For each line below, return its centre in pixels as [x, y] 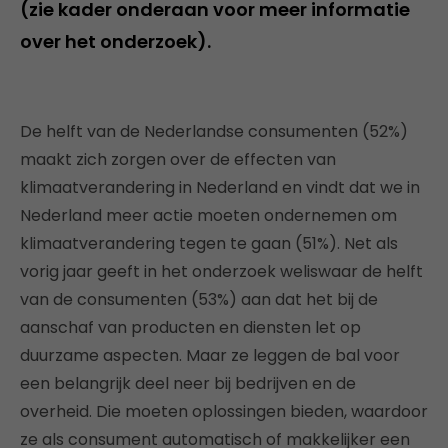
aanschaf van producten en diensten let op [190, 327]
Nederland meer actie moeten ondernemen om [208, 215]
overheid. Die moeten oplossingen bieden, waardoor [224, 411]
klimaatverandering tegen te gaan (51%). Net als [209, 243]
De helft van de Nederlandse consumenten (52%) [214, 131]
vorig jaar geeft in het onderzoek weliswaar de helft [221, 271]
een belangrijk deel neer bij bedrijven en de [188, 383]
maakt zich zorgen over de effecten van [178, 159]
